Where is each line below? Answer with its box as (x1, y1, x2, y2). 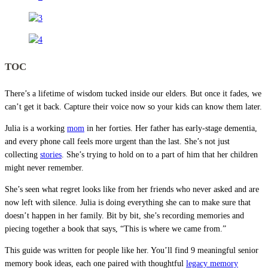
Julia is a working (5, 124, 67, 133)
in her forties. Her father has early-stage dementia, (84, 124, 257, 133)
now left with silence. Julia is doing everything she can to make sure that (5, 198, 251, 208)
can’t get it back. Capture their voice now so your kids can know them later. (5, 102, 262, 112)
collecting (5, 150, 40, 160)
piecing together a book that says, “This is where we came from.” (5, 224, 226, 234)
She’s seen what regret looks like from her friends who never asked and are (5, 185, 259, 194)
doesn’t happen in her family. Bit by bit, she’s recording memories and (5, 211, 244, 221)
